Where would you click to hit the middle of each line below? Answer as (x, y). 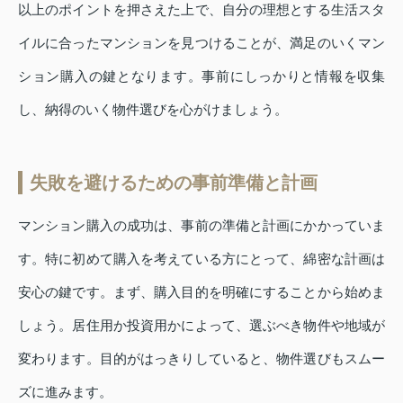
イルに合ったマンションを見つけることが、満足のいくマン (201, 43)
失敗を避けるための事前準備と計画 (174, 183)
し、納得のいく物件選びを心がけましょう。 (153, 110)
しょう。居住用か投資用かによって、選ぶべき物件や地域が (201, 326)
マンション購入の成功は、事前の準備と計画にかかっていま (201, 226)
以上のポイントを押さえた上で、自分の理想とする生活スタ (201, 10)
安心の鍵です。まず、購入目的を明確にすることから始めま (201, 292)
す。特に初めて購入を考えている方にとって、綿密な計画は (201, 259)
